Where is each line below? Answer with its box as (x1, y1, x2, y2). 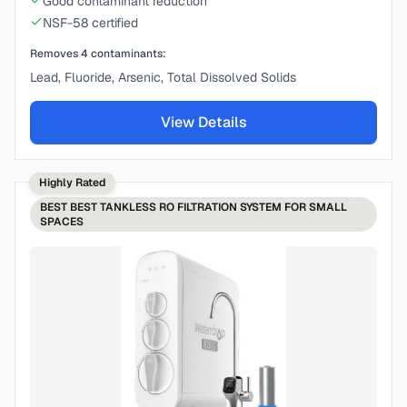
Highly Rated (39, 175, 105, 190)
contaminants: (88, 46, 166, 61)
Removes (30, 46, 81, 61)
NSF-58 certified (43, 15, 138, 31)
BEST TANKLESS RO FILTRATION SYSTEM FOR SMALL (70, 200, 347, 214)
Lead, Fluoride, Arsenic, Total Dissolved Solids (30, 69, 296, 85)
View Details (160, 113, 247, 132)
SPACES (40, 214, 84, 229)
